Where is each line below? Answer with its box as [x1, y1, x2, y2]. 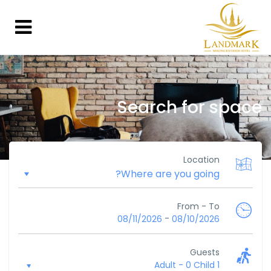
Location [183, 154, 220, 166]
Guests [190, 246, 220, 258]
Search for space [117, 96, 262, 119]
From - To [177, 200, 220, 212]
